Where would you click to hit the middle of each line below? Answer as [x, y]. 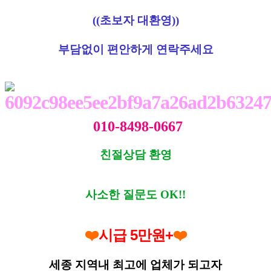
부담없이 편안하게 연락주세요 [135, 50]
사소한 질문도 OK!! [135, 195]
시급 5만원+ [135, 235]
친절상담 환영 [135, 155]
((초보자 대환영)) [135, 21]
